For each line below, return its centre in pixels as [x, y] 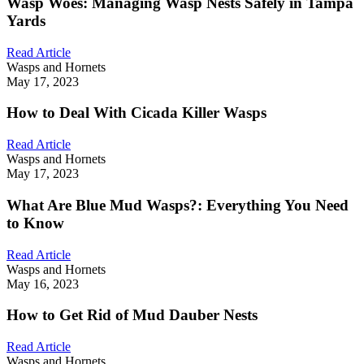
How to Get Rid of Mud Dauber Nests [132, 315]
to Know [35, 223]
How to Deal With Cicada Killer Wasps [136, 113]
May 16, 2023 [43, 284]
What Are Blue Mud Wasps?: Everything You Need [178, 205]
